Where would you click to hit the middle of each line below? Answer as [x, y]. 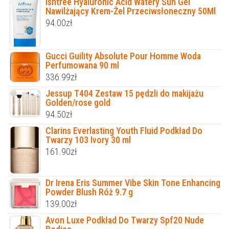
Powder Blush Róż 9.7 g [89, 192]
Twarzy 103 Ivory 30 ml [88, 140]
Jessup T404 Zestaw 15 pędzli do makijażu [124, 93]
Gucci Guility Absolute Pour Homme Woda [123, 56]
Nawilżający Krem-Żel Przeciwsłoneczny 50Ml [131, 11]
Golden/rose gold [78, 102]
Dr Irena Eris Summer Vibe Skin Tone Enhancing [133, 182]
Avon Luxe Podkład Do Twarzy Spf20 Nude [125, 220]
